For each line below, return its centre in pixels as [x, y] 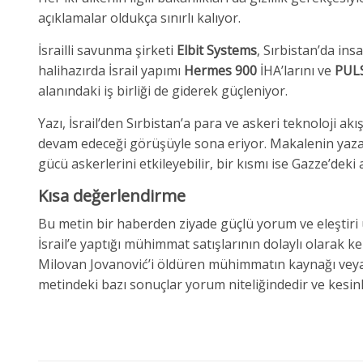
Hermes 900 [220, 70]
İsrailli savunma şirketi [107, 50]
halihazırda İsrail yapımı [111, 70]
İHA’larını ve [296, 70]
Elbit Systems [217, 50]
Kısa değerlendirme [112, 195]
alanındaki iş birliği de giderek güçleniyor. [163, 90]
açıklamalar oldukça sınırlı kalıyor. [139, 17]
